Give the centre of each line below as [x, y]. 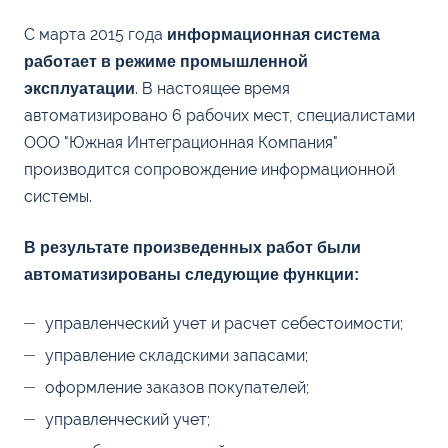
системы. [58, 196]
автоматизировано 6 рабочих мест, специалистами [219, 115]
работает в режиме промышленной [166, 61]
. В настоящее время [212, 88]
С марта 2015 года [95, 34]
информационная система [273, 34]
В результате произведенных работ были [192, 247]
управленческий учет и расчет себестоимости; [224, 323]
